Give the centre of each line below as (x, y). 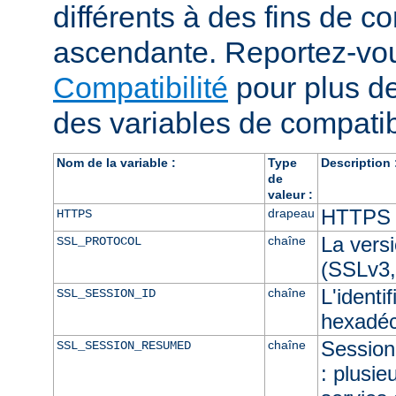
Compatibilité (141, 87)
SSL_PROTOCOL (99, 241)
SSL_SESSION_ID (106, 293)
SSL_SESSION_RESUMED (123, 345)
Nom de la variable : (116, 162)
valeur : (290, 194)
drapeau (291, 213)
